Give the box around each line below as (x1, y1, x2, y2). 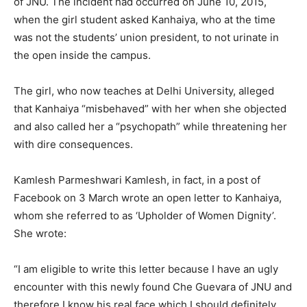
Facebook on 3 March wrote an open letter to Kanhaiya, (14, 191, 282, 205)
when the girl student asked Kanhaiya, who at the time (14, 13, 275, 27)
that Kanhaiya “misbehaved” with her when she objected (14, 102, 286, 116)
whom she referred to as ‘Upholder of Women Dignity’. (14, 209, 276, 223)
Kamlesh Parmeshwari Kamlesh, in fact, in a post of (14, 173, 260, 187)
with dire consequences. (14, 138, 133, 151)
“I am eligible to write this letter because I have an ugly (14, 262, 278, 276)
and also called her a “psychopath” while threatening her (14, 120, 287, 134)
